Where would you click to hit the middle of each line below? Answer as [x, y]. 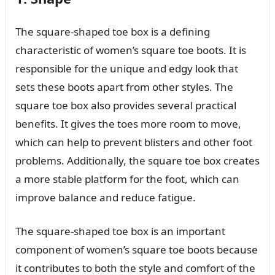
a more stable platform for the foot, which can [127, 179]
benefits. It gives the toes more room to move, [128, 123]
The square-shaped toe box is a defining [112, 31]
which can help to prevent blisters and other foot [134, 142]
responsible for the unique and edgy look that [126, 68]
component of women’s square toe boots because [136, 249]
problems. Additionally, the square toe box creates [137, 160]
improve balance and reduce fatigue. [105, 197]
